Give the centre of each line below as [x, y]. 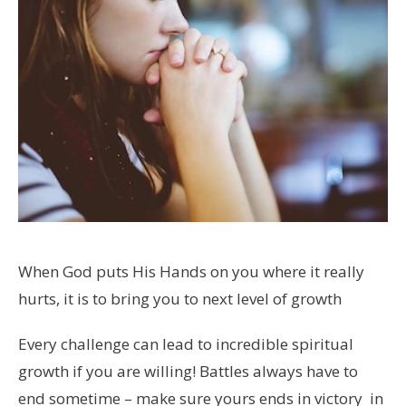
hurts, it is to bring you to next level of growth [180, 298]
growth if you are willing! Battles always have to [188, 371]
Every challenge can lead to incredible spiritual [186, 343]
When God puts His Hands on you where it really [191, 271]
